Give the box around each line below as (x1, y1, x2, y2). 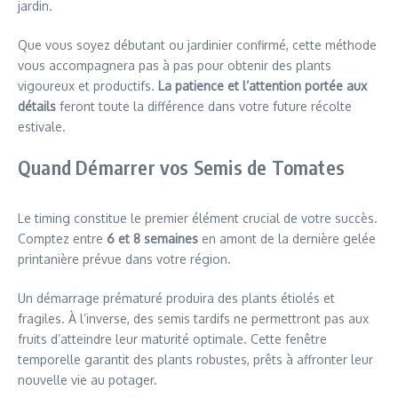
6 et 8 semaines (107, 230, 198, 246)
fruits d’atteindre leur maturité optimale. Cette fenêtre (18, 330, 327, 346)
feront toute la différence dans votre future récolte (56, 98, 352, 114)
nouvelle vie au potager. (18, 371, 157, 387)
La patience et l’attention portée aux (158, 77, 367, 93)
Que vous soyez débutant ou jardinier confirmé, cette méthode (18, 36, 377, 52)
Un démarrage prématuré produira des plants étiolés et (18, 290, 335, 306)
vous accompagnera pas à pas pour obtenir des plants (18, 57, 331, 73)
